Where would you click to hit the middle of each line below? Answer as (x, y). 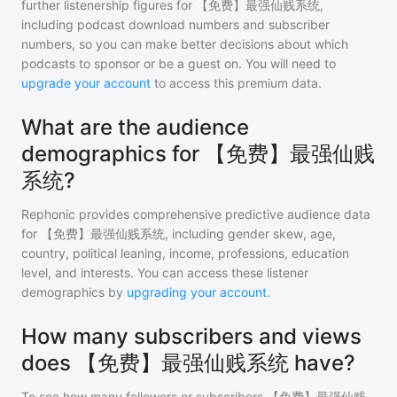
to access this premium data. (236, 83)
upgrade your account (86, 83)
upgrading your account (197, 292)
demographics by (72, 292)
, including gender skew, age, (250, 234)
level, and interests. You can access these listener (165, 272)
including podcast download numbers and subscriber (175, 24)
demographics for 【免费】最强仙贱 (198, 154)
